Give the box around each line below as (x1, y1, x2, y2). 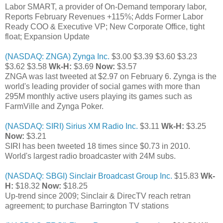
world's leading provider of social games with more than (5, 82, 200, 91)
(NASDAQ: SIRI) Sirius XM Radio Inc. (5, 121, 138, 130)
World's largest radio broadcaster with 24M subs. (5, 151, 176, 160)
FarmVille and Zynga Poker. (5, 102, 104, 111)
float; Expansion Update (5, 32, 90, 41)
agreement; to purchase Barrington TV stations (5, 201, 169, 210)
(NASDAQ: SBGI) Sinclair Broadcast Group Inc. (5, 171, 172, 180)
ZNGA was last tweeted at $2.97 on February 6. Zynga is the (5, 72, 217, 81)
